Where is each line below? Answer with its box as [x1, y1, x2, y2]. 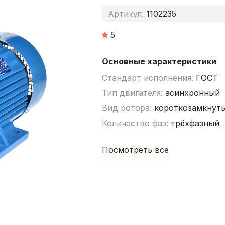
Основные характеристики [101, 56, 216, 66]
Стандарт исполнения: [101, 72, 196, 83]
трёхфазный [170, 118, 219, 128]
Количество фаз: [101, 118, 171, 128]
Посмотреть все [101, 144, 169, 155]
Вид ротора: [101, 102, 154, 113]
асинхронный [165, 87, 220, 98]
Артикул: [107, 8, 144, 19]
